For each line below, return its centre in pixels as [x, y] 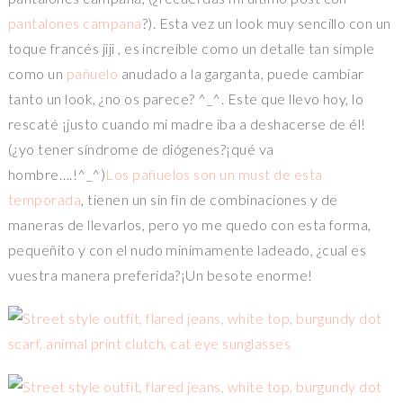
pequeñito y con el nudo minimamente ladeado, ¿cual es [187, 250]
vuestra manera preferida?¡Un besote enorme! [160, 275]
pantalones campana [75, 23]
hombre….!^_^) [57, 175]
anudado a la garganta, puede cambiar [242, 74]
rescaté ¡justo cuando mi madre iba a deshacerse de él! [187, 124]
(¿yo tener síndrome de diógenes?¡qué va [141, 149]
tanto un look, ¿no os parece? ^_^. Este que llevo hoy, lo [186, 99]
